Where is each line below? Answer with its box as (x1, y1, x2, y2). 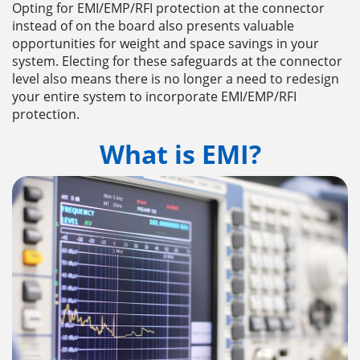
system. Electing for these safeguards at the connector (12, 51, 342, 70)
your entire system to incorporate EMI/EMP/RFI (12, 87, 297, 105)
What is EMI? (99, 136, 261, 171)
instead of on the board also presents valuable (12, 16, 294, 35)
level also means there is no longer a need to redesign (12, 69, 339, 88)
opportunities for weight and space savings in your (12, 34, 319, 52)
